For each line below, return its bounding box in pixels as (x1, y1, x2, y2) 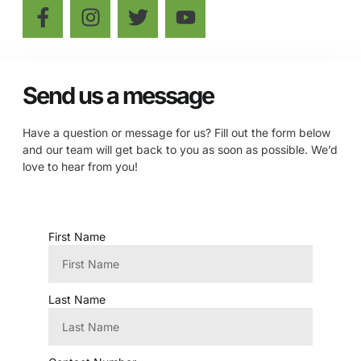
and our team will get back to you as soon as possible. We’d (23, 142, 338, 156)
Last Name (48, 293, 106, 307)
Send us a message (23, 81, 214, 110)
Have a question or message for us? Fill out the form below (23, 125, 330, 139)
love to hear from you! (23, 159, 138, 173)
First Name (48, 230, 106, 244)
